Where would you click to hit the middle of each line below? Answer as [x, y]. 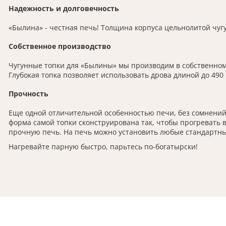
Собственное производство [60, 46]
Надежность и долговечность [64, 9]
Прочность [29, 94]
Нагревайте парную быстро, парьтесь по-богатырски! [103, 147]
